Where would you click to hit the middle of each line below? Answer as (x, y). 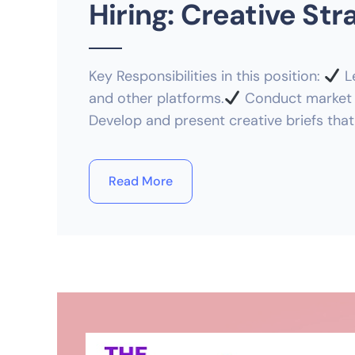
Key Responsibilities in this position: (206, 76)
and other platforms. (157, 98)
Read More (141, 181)
